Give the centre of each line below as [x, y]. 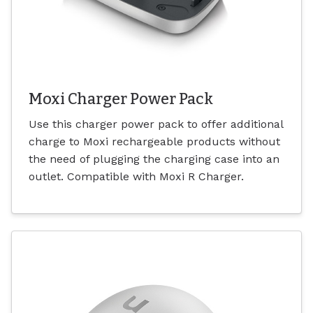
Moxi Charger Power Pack [121, 100]
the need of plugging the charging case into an [154, 159]
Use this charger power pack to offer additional [156, 124]
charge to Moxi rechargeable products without [154, 142]
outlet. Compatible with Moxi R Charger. [136, 177]
